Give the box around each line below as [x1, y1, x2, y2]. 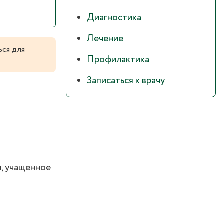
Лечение [87, 32, 123, 46]
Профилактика [87, 53, 149, 67]
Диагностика [87, 11, 141, 25]
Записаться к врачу [87, 74, 165, 88]
